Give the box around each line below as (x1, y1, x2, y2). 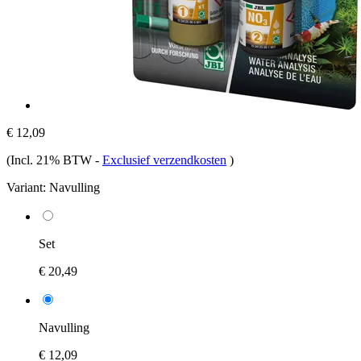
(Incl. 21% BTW (6, 152, 95, 167)
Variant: (6, 180, 46, 194)
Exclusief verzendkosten (102, 152, 226, 167)
